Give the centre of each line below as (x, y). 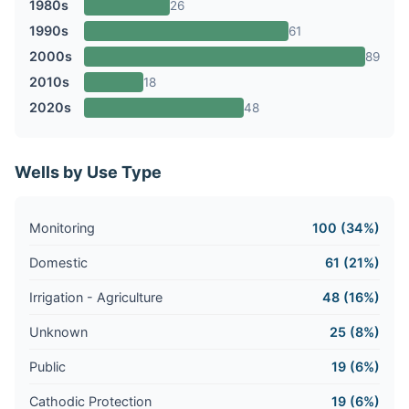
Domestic (58, 262)
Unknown (58, 331)
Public (47, 366)
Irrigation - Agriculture (96, 297)
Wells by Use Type (88, 172)
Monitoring (62, 227)
